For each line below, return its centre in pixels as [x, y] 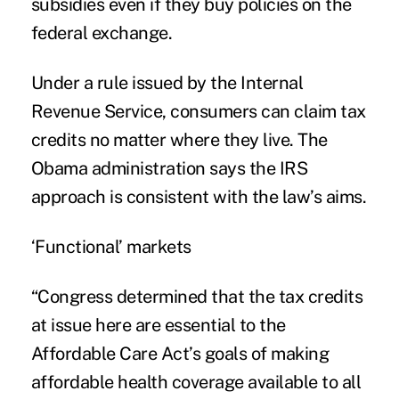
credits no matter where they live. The [179, 139]
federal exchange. [102, 33]
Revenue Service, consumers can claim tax [198, 111]
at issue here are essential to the [158, 325]
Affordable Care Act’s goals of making [180, 353]
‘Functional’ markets [111, 246]
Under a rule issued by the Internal [167, 82]
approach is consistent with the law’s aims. [199, 196]
